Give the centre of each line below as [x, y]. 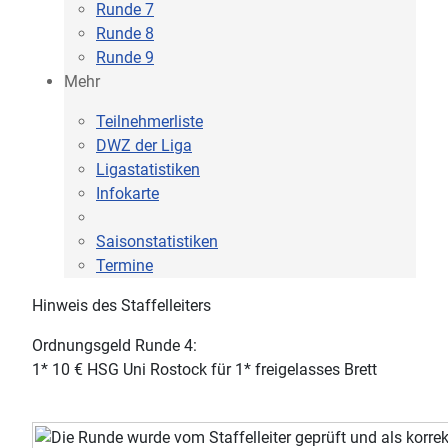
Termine [124, 266]
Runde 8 [125, 34]
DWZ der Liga [144, 146]
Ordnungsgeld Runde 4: [114, 346]
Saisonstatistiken [157, 242]
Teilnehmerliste [149, 122]
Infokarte [127, 194]
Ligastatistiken [148, 170]
